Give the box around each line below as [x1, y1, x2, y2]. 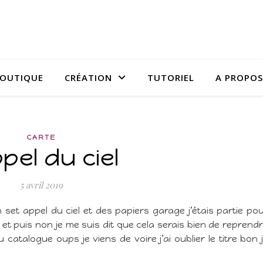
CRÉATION [65, 72, 112, 83]
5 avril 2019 [20, 179, 63, 191]
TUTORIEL [147, 72, 194, 83]
